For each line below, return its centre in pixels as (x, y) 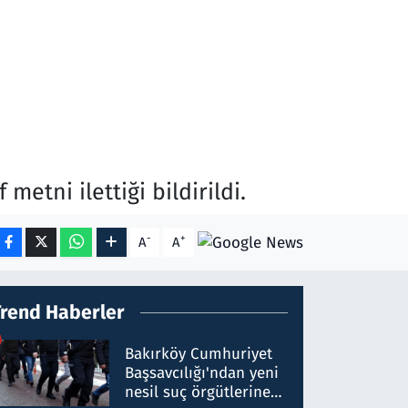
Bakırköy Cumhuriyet (199, 354)
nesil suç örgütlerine (198, 393)
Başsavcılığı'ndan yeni (202, 373)
